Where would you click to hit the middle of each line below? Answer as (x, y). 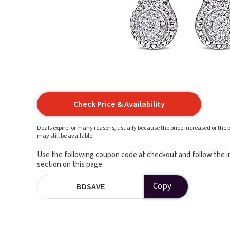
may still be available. (65, 136)
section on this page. (70, 165)
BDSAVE (91, 187)
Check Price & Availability (119, 104)
